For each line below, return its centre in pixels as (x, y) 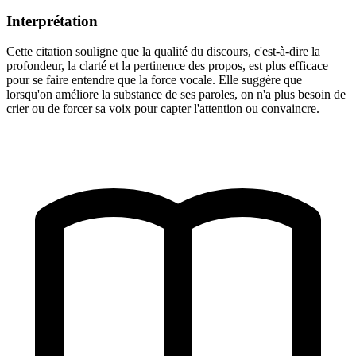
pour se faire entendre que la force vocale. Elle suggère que (154, 80)
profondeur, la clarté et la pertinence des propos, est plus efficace (167, 66)
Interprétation (52, 21)
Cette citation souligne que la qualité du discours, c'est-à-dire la (163, 52)
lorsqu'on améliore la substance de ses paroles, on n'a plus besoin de (176, 95)
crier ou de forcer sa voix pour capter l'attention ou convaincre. (163, 109)
